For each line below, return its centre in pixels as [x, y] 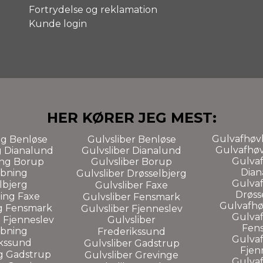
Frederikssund [131, 231]
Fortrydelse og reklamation [93, 9]
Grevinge [157, 255]
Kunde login [58, 23]
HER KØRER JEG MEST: [131, 117]
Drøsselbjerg [157, 173]
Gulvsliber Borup [131, 161]
